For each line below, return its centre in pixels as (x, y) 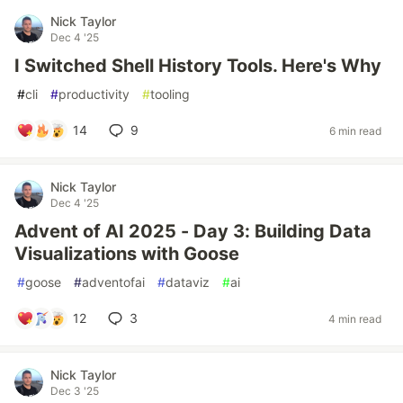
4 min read (355, 318)
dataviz (188, 282)
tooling (170, 94)
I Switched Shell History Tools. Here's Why (198, 66)
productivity (94, 94)
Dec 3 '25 (75, 391)
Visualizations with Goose (127, 254)
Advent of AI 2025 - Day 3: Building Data (193, 231)
